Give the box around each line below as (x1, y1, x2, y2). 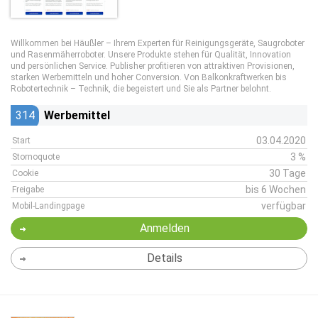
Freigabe (12, 185, 44, 194)
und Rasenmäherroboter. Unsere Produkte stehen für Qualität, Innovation (11, 50, 291, 60)
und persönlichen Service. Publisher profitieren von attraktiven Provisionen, (11, 61, 295, 71)
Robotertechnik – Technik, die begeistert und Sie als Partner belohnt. (11, 84, 271, 94)
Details (146, 251, 182, 265)
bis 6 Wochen (246, 184, 306, 195)
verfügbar (261, 200, 306, 212)
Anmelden (139, 221, 190, 235)
